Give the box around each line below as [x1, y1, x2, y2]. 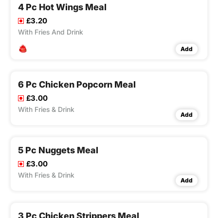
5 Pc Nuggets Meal [18, 145, 98, 156]
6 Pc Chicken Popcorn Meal [18, 79, 136, 90]
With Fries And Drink [18, 28, 83, 36]
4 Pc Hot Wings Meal [18, 2, 107, 13]
